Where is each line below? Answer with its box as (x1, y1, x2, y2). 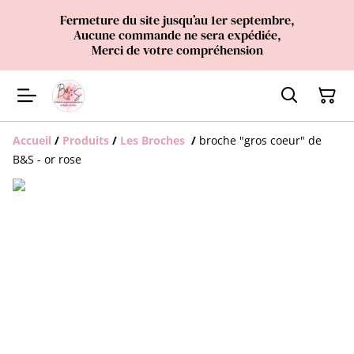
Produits (62, 133, 109, 148)
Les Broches (120, 133, 188, 148)
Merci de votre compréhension (91, 41, 263, 58)
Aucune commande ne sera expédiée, (73, 26, 281, 43)
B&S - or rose (13, 152, 81, 167)
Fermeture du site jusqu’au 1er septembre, (59, 11, 295, 28)
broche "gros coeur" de (199, 133, 322, 148)
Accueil (13, 133, 51, 148)
